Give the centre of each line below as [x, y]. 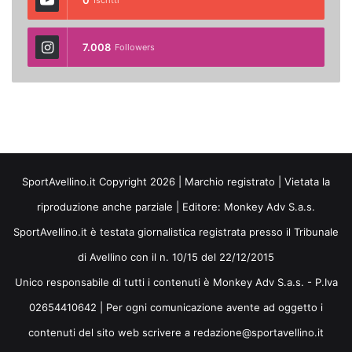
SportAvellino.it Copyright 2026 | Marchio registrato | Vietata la [176, 181]
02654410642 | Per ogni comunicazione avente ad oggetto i [176, 307]
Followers [135, 47]
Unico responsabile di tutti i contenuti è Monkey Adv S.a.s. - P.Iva [176, 282]
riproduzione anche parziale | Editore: [130, 206]
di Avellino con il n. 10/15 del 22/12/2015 [176, 257]
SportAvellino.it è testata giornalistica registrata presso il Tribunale [176, 231]
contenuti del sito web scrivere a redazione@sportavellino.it [176, 332]
